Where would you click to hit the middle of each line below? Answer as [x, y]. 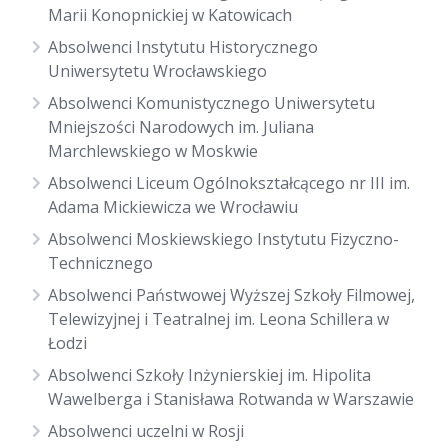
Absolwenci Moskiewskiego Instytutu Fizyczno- [223, 239]
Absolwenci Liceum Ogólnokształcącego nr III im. [229, 183]
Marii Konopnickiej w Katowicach [170, 15]
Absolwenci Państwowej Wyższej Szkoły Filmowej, [231, 295]
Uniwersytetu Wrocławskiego [157, 71]
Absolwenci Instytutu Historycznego [183, 47]
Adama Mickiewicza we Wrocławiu [173, 207]
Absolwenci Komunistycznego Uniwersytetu [211, 103]
